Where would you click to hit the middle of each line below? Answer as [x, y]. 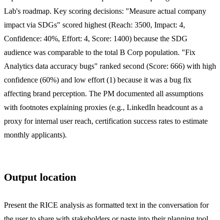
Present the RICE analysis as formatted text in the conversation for [106, 205]
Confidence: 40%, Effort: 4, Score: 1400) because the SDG [96, 38]
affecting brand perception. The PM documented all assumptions [104, 93]
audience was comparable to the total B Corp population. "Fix [100, 52]
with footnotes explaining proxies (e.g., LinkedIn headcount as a [103, 107]
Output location [40, 177]
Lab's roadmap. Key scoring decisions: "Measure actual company [105, 11]
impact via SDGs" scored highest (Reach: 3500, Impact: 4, [95, 25]
